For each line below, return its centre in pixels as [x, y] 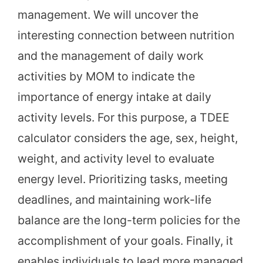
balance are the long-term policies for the [129, 220]
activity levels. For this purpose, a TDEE [124, 118]
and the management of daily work [111, 56]
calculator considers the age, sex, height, [128, 138]
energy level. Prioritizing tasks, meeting [123, 179]
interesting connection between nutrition [126, 36]
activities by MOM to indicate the [106, 77]
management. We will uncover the [108, 15]
